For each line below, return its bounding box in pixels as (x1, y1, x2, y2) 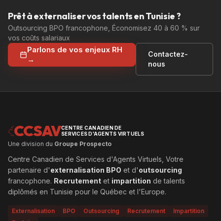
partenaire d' (8, 166, 50, 174)
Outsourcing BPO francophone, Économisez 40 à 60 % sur (8, 24, 200, 32)
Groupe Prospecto (54, 140, 111, 147)
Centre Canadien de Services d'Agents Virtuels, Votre (8, 155, 184, 163)
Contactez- (147, 50, 188, 58)
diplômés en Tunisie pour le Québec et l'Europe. (8, 187, 166, 196)
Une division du (8, 140, 54, 147)
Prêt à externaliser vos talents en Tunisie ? (8, 10, 181, 22)
